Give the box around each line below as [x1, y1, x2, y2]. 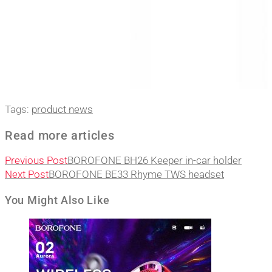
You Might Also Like [5, 194, 110, 207]
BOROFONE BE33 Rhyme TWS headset [49, 168, 224, 181]
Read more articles [5, 127, 115, 143]
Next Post [5, 168, 49, 181]
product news [32, 103, 93, 116]
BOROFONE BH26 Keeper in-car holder [67, 154, 242, 167]
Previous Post [5, 154, 67, 167]
